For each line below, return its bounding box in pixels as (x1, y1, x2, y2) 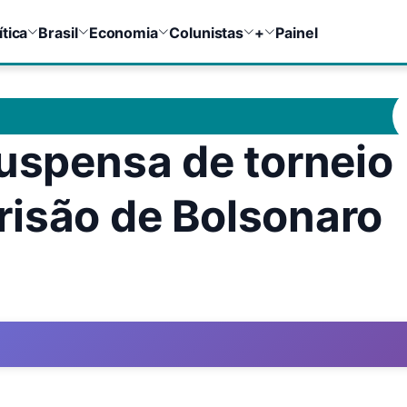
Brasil (38, 24, 78, 42)
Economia (88, 24, 159, 42)
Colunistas (169, 24, 244, 42)
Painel (275, 24, 318, 42)
